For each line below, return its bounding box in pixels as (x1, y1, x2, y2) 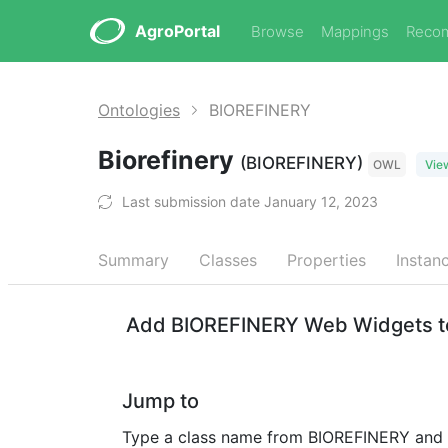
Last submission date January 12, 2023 (122, 193, 378, 210)
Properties (287, 250, 366, 270)
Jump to (122, 389, 199, 413)
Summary (98, 250, 169, 270)
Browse (251, 22, 304, 41)
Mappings (321, 22, 389, 41)
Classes (199, 250, 257, 270)
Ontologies (98, 100, 180, 120)
